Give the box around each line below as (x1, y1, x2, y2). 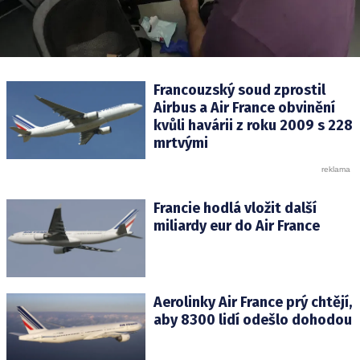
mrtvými (153, 134, 208, 152)
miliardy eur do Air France (153, 217, 320, 235)
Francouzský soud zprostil (153, 81, 325, 99)
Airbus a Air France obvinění (153, 99, 335, 117)
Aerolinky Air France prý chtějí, (153, 293, 352, 312)
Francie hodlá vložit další (153, 199, 317, 218)
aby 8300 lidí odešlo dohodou (153, 311, 352, 329)
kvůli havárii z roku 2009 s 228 (153, 117, 353, 134)
